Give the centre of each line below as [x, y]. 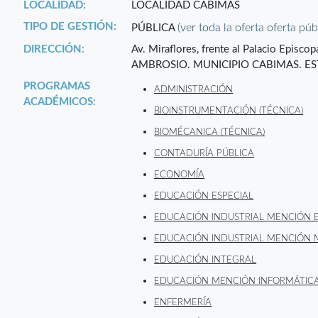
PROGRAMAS [57, 87]
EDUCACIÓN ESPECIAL [204, 196]
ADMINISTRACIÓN [194, 90]
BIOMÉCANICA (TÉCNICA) [210, 132]
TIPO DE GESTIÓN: [70, 27]
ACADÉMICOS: [60, 102]
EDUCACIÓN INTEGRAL [205, 260]
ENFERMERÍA [183, 303]
